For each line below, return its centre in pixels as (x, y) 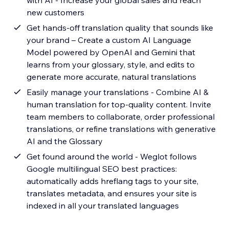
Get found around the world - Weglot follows (112, 157)
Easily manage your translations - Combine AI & (118, 92)
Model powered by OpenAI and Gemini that (111, 52)
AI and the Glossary (65, 141)
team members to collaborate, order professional (121, 117)
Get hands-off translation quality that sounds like (120, 28)
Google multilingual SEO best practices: (102, 169)
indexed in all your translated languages (103, 206)
